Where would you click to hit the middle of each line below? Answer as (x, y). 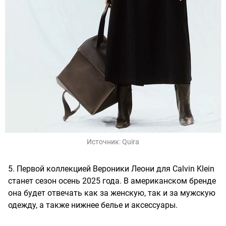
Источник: (104, 142)
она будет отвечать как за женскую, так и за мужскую (112, 193)
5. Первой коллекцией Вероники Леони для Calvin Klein (111, 169)
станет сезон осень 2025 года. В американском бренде (112, 181)
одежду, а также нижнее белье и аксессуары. (93, 205)
